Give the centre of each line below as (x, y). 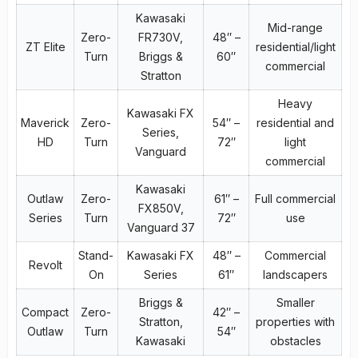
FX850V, (161, 208)
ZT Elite (45, 46)
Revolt (45, 265)
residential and (295, 122)
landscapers (295, 274)
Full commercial (295, 198)
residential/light (295, 46)
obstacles (295, 340)
